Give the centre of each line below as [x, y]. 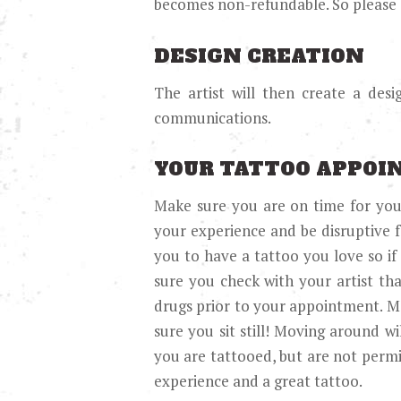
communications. [213, 117]
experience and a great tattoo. [258, 380]
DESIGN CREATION [259, 57]
